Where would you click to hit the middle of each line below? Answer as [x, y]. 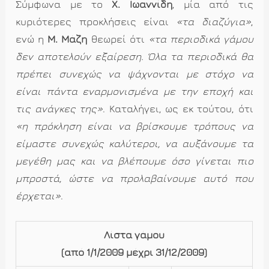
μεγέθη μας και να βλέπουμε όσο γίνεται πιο [134, 161]
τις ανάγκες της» [59, 109]
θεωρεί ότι [118, 39]
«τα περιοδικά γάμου [201, 39]
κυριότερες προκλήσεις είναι [92, 22]
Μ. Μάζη [68, 39]
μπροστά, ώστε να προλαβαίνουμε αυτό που [134, 179]
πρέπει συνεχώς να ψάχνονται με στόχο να [134, 74]
